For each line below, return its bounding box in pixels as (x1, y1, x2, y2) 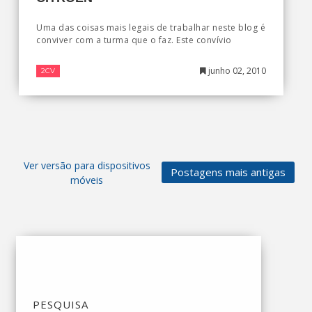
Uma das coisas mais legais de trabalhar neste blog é (36, 22, 265, 34)
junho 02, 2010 (205, 65, 266, 77)
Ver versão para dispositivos (23, 159, 150, 173)
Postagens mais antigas (171, 165, 286, 180)
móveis (70, 173, 103, 187)
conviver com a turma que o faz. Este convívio (36, 34, 232, 47)
